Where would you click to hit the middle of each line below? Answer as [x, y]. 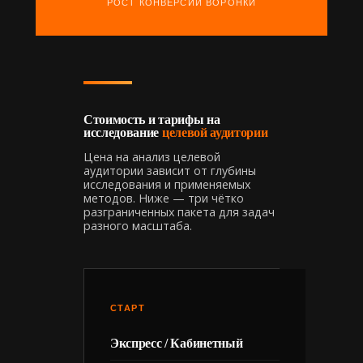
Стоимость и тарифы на [152, 119]
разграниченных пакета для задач [179, 211]
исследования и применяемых [167, 184]
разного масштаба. [138, 225]
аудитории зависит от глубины [170, 170]
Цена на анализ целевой [152, 156]
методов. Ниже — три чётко [164, 198]
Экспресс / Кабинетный [177, 343]
